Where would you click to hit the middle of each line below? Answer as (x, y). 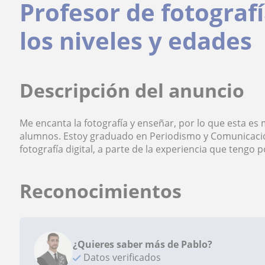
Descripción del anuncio (132, 90)
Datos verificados (121, 257)
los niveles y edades (136, 41)
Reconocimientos (101, 191)
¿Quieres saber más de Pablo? (143, 244)
